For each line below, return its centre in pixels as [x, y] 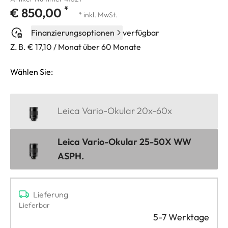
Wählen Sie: [32, 72]
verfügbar [141, 32]
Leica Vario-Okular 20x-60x [115, 111]
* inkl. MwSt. [98, 15]
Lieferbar [34, 205]
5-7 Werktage [181, 217]
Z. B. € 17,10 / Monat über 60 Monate [76, 47]
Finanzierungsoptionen [73, 32]
